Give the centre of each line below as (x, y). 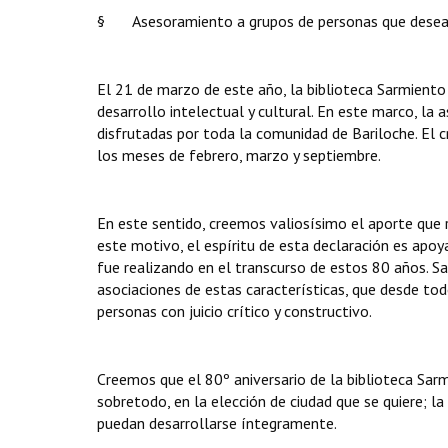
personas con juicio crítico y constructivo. (234, 311)
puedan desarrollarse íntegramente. (217, 423)
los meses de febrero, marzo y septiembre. (239, 155)
